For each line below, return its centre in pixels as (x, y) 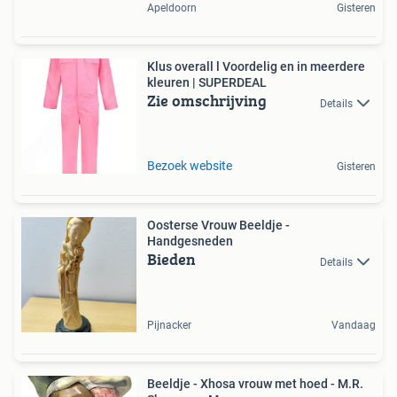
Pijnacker (169, 326)
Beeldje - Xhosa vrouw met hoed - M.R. (255, 384)
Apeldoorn (172, 8)
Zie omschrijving (207, 101)
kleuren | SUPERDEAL (207, 83)
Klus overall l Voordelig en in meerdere (256, 67)
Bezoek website (190, 166)
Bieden (171, 260)
